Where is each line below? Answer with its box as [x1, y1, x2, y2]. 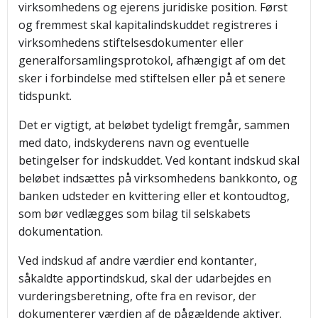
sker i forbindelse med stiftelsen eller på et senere [18, 70, 285, 86]
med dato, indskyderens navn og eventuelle [18, 135, 249, 150]
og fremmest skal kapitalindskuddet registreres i [18, 17, 278, 33]
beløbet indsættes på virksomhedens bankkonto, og [18, 170, 297, 186]
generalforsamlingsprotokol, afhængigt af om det [18, 53, 285, 68]
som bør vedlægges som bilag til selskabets [18, 206, 251, 221]
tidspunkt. [18, 88, 72, 104]
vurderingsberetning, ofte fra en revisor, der [18, 288, 256, 304]
